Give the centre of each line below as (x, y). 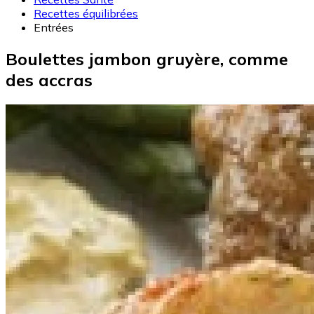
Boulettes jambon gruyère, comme (147, 59)
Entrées (54, 28)
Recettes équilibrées (86, 14)
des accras (49, 80)
